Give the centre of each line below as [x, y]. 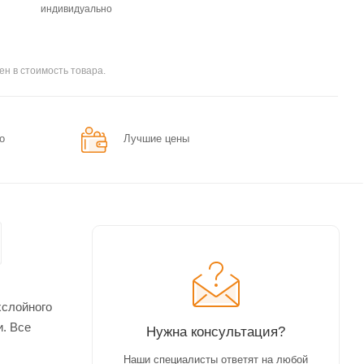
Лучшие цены [156, 138]
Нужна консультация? [216, 331]
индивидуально [76, 9]
